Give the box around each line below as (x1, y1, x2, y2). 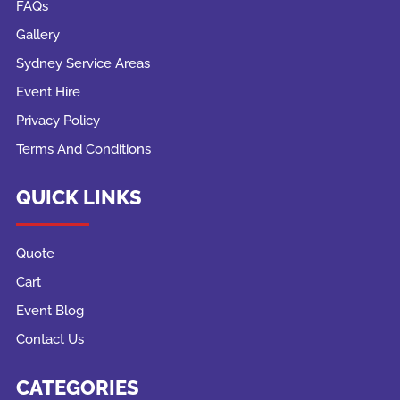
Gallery (15, 27, 60, 44)
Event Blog (15, 303, 84, 320)
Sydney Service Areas (15, 55, 150, 72)
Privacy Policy (15, 112, 100, 129)
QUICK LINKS (15, 186, 142, 210)
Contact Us (15, 331, 84, 348)
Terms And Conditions (15, 141, 151, 158)
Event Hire (15, 84, 80, 101)
